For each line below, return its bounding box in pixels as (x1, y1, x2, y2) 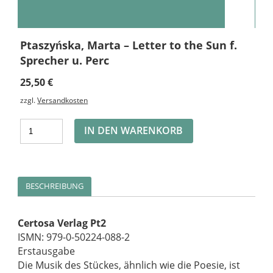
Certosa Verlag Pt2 (18, 216, 107, 230)
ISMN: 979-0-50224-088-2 (18, 230, 130, 244)
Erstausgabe (18, 244, 76, 258)
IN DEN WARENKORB (84, 124, 183, 138)
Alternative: (193, 116, 235, 128)
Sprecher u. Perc (20, 53, 110, 68)
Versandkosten (37, 95, 88, 105)
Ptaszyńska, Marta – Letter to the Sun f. (20, 38, 238, 53)
